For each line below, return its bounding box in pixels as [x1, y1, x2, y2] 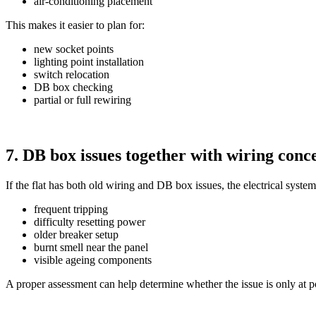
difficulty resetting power [34, 216, 145, 229]
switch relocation [34, 68, 109, 81]
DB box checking [34, 81, 113, 94]
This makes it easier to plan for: [6, 19, 145, 32]
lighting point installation [34, 56, 144, 68]
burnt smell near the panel [34, 241, 148, 254]
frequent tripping [34, 203, 108, 216]
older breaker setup [34, 229, 119, 241]
